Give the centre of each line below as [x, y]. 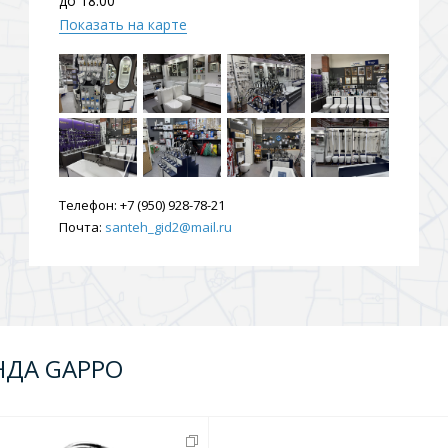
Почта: [80, 227]
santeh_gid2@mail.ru [168, 227]
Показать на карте [123, 24]
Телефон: [88, 205]
